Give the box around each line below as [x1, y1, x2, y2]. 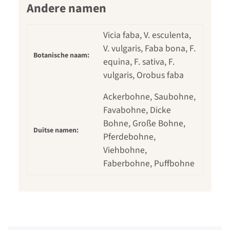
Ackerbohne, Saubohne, [103, 90, 196, 104]
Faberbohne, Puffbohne [103, 157, 195, 170]
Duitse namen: [33, 125, 79, 136]
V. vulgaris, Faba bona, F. [103, 42, 196, 55]
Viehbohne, [103, 144, 147, 157]
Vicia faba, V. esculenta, [103, 29, 191, 42]
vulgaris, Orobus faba [103, 69, 184, 82]
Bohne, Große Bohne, [103, 117, 185, 130]
